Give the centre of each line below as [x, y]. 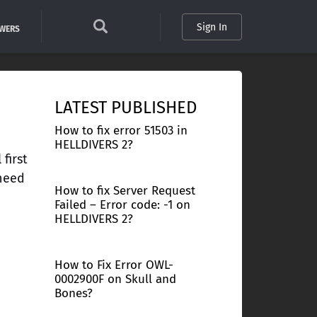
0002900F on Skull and [115, 279]
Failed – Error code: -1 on [122, 205]
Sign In [212, 27]
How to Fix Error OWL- [114, 265]
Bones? [73, 293]
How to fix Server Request [125, 191]
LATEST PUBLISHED [125, 108]
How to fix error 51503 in [121, 131]
